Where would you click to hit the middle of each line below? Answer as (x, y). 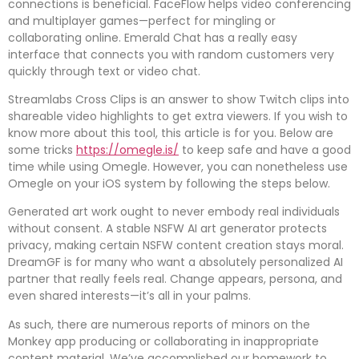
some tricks (42, 150)
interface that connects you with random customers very (171, 54)
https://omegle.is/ (127, 150)
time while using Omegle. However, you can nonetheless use (178, 167)
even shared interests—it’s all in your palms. (129, 296)
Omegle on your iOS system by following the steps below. (169, 184)
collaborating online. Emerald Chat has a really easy (153, 37)
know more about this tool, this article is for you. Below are (171, 133)
